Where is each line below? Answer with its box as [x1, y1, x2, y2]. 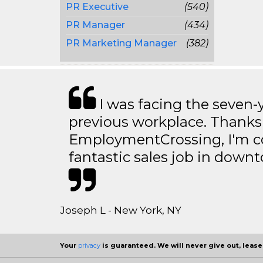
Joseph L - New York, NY [60, 204, 181, 216]
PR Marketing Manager [66, 38, 177, 49]
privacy [78, 241, 100, 249]
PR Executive [66, 1, 129, 12]
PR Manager [66, 19, 125, 31]
